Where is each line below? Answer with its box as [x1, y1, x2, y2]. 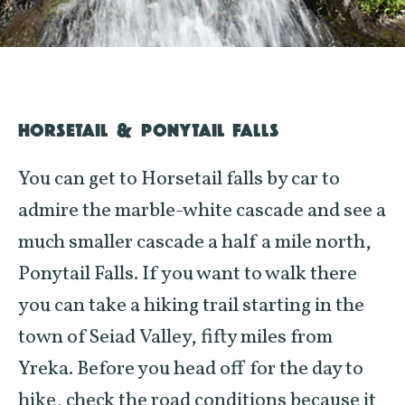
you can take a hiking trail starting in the [18, 292, 364, 320]
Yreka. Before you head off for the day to [18, 355, 363, 383]
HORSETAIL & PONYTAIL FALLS [18, 117, 279, 143]
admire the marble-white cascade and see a [18, 197, 386, 225]
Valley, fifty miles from [136, 324, 333, 352]
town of [18, 324, 89, 352]
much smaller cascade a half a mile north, [18, 229, 372, 257]
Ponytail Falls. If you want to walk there [18, 260, 357, 288]
